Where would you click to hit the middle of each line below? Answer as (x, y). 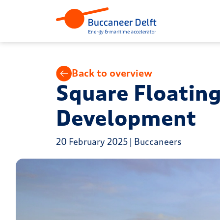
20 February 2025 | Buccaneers (119, 142)
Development (126, 119)
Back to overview (112, 74)
